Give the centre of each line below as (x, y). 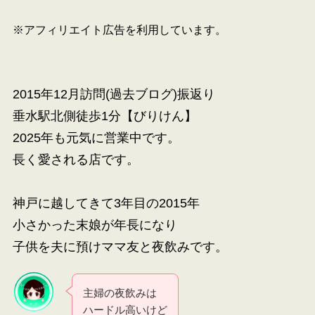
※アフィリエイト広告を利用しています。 (119, 30)
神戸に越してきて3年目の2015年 (106, 204)
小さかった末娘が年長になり (95, 225)
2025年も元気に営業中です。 (96, 138)
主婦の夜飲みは (120, 292)
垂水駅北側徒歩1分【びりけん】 (104, 116)
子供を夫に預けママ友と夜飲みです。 (120, 247)
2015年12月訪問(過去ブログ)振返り (114, 95)
